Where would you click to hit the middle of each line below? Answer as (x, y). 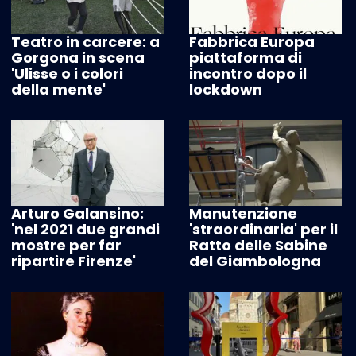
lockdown (226, 90)
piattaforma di (246, 58)
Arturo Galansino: (77, 214)
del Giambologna (255, 261)
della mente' (58, 90)
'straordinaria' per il (263, 230)
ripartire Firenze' (74, 261)
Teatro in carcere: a (85, 42)
